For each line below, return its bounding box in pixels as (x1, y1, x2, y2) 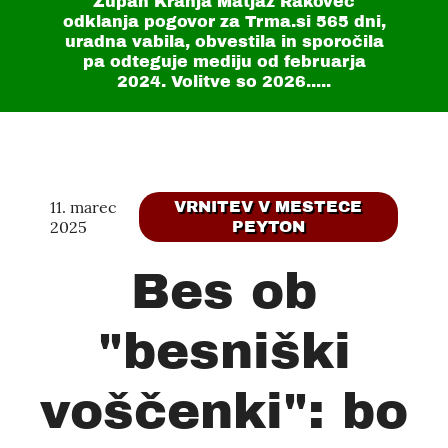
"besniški (97, 324, 351, 379)
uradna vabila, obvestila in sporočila (64, 33, 384, 50)
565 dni (315, 13, 381, 30)
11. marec (50, 197, 117, 217)
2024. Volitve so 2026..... (117, 73, 331, 90)
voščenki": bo (40, 384, 408, 439)
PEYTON (231, 218, 305, 235)
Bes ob (131, 264, 317, 319)
